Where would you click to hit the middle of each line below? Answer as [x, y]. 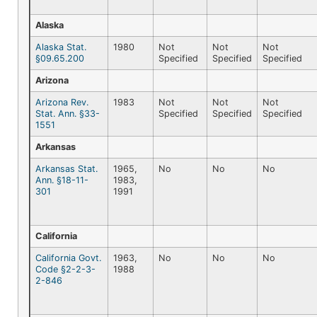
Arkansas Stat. [67, 168]
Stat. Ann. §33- [68, 113]
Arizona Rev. [62, 102]
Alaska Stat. [61, 47]
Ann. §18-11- [62, 180]
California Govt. [68, 258]
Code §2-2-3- [65, 269]
